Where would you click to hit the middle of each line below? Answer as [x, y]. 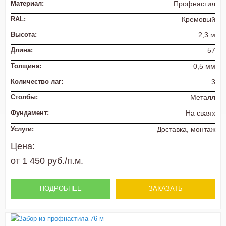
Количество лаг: [37, 82]
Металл [203, 98]
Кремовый [199, 19]
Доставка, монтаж [186, 129]
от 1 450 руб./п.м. [47, 161]
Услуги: [22, 129]
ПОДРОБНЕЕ [61, 188]
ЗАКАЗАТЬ [165, 188]
